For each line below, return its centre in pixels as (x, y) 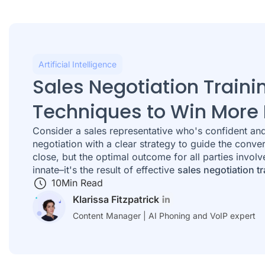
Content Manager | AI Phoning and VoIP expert (164, 216)
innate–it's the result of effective (105, 169)
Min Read (82, 182)
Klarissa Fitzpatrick (116, 200)
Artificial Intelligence (77, 64)
